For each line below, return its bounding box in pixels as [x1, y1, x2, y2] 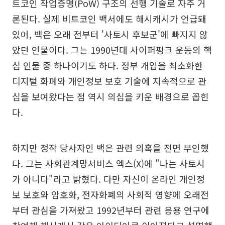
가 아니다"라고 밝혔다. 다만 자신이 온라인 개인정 [12, 172, 205, 185]
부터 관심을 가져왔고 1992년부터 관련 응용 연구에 [12, 203, 209, 216]
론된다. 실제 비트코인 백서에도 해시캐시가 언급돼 [12, 12, 206, 25]
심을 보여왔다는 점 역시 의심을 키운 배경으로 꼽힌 [12, 90, 209, 103]
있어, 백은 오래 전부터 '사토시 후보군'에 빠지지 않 [12, 28, 208, 41]
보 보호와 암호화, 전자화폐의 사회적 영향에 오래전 [12, 188, 209, 201]
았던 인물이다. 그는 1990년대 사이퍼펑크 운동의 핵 [12, 43, 212, 56]
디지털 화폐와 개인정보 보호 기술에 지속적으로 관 [12, 74, 206, 87]
